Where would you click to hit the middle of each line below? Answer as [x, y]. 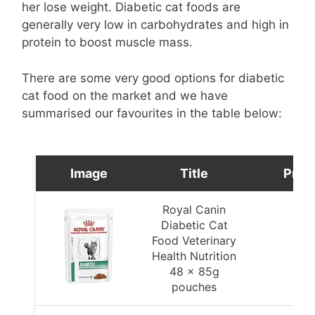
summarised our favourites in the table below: [152, 113]
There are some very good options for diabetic [153, 78]
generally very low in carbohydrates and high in [155, 25]
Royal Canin [194, 210]
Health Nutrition [194, 256]
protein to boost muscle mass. [107, 42]
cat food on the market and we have [125, 95]
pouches [194, 287]
